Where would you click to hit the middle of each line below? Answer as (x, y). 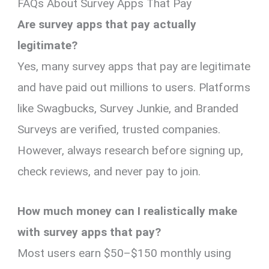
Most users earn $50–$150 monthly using (125, 253)
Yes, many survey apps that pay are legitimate (134, 67)
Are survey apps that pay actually (107, 25)
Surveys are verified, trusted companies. (119, 130)
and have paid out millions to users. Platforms (134, 88)
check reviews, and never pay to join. (109, 172)
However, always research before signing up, (131, 151)
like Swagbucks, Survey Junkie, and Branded (128, 109)
